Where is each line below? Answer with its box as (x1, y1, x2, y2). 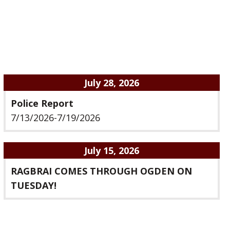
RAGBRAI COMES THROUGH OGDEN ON (10, 164, 192, 177)
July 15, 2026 (84, 144, 139, 157)
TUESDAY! (10, 179, 56, 191)
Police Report (10, 97, 73, 109)
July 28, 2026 (84, 76, 139, 89)
